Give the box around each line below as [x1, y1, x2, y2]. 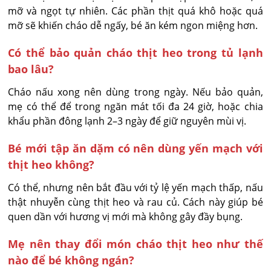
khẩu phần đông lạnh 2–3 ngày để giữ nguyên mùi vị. [8, 114, 247, 128]
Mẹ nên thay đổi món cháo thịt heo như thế [8, 237, 263, 252]
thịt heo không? [8, 157, 95, 172]
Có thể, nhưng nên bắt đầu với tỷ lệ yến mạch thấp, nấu [8, 181, 263, 195]
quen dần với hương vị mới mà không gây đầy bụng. [8, 210, 243, 224]
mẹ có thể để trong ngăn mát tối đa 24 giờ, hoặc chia [8, 100, 263, 114]
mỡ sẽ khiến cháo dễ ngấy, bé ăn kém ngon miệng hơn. [8, 19, 258, 33]
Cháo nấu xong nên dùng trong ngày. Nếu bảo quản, [8, 85, 263, 99]
